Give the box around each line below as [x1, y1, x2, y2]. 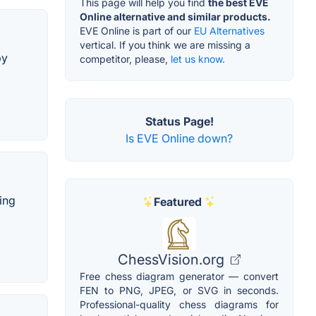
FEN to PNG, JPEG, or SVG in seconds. [80, 284, 279, 297]
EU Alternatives [194, 25, 265, 37]
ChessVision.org [118, 251, 228, 269]
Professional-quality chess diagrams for [80, 298, 279, 311]
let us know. [171, 53, 225, 66]
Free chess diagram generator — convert [80, 270, 279, 283]
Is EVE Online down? [126, 131, 233, 146]
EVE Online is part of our [80, 25, 194, 37]
